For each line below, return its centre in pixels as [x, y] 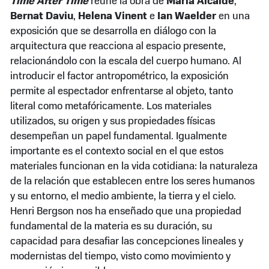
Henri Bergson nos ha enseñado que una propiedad [126, 211]
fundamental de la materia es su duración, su [112, 226]
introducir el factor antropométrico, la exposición [120, 76]
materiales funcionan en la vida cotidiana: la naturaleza [134, 166]
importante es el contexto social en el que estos [117, 151]
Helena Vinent [113, 16]
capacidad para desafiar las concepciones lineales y [127, 241]
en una [233, 16]
